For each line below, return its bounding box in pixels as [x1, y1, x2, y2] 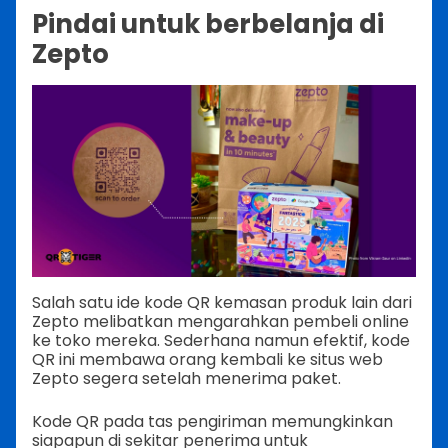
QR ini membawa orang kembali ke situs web [32, 347, 383, 371]
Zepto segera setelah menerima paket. [32, 366, 341, 390]
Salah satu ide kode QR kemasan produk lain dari [32, 290, 412, 314]
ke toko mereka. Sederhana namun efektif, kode [32, 328, 410, 352]
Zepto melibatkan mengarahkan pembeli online [32, 309, 409, 333]
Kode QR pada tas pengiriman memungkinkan [32, 409, 393, 433]
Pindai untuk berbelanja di [32, 5, 384, 42]
